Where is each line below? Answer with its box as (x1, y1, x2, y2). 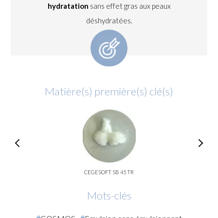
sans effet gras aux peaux (88, 1, 171, 10)
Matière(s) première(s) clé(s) (45, 85, 173, 98)
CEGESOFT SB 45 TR (84, 168, 134, 175)
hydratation (47, 1, 89, 10)
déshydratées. (86, 16, 132, 25)
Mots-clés (87, 189, 131, 202)
